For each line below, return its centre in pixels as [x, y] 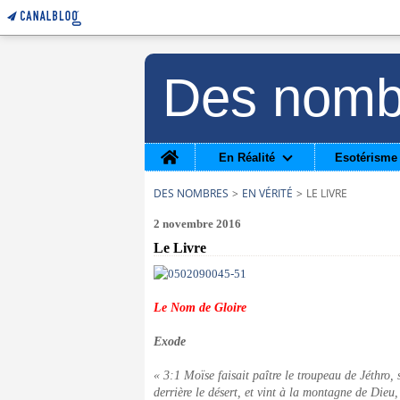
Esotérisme [366, 157]
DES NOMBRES [191, 193]
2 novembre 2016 [197, 224]
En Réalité [246, 157]
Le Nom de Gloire [200, 308]
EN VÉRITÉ [267, 193]
